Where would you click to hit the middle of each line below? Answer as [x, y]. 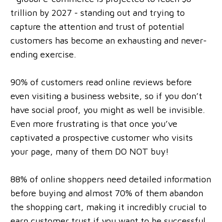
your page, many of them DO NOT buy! [90, 151]
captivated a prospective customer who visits [102, 137]
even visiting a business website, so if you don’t [106, 96]
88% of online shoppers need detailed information [111, 179]
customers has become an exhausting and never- [109, 40]
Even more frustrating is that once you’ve [94, 123]
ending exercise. [43, 54]
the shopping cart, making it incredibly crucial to [109, 207]
